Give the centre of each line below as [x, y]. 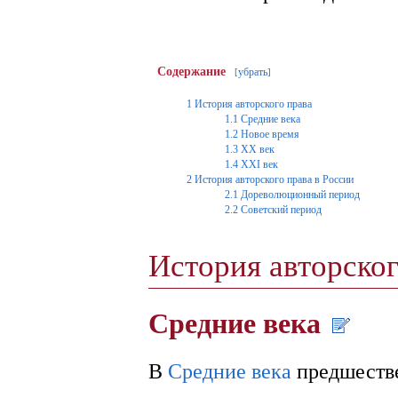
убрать [253, 72]
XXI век [259, 164]
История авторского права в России [274, 179]
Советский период [281, 210]
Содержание [191, 72]
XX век [257, 149]
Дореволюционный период [300, 195]
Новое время [270, 134]
